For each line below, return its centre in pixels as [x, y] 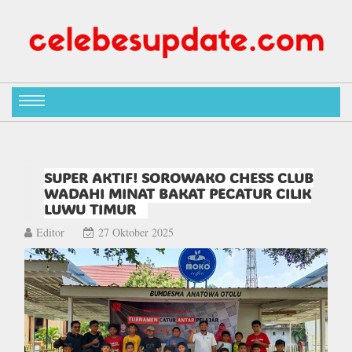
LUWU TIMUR [90, 209]
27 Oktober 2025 [136, 232]
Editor [50, 232]
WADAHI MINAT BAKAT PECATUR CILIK [178, 193]
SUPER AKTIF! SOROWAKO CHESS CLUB [179, 177]
